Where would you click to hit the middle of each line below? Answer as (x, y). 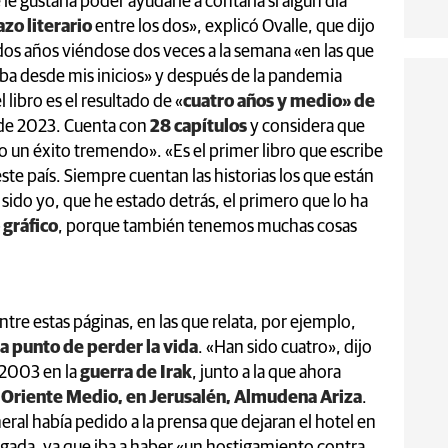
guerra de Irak (136, 372)
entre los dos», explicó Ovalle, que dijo (233, 26)
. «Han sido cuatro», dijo (285, 347)
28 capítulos (198, 126)
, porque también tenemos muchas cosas (207, 226)
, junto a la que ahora (266, 372)
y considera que (306, 126)
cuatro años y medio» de (279, 101)
